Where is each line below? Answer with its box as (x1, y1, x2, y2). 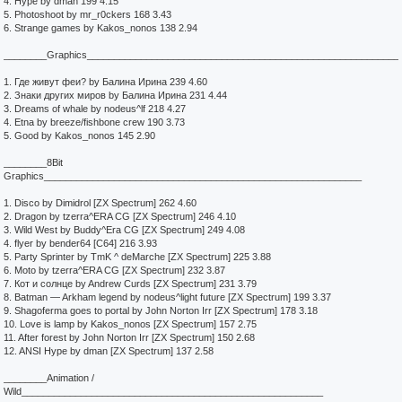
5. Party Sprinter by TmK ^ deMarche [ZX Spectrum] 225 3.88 (4, 251, 271, 262)
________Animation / (4, 372, 94, 383)
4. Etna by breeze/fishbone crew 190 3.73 (4, 117, 185, 127)
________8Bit (4, 157, 63, 168)
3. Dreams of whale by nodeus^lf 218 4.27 (4, 103, 186, 114)
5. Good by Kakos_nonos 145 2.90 (4, 130, 155, 141)
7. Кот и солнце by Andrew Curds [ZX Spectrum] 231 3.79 (4, 278, 257, 289)
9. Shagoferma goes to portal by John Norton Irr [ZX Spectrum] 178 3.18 (4, 305, 318, 316)
